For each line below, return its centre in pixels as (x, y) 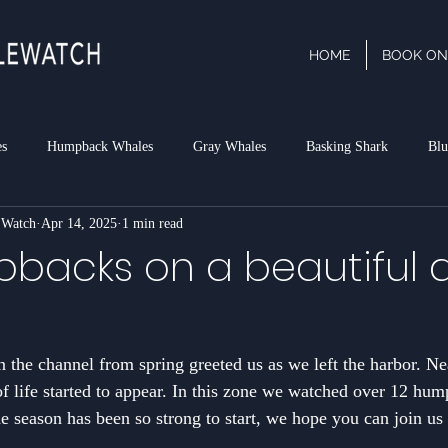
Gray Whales (229, 146)
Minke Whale (228, 226)
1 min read (152, 223)
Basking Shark (347, 146)
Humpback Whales (100, 146)
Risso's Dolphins (352, 226)
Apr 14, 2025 (79, 223)
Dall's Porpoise (107, 226)
